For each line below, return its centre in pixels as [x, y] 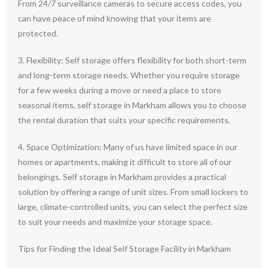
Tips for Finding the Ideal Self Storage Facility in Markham [124, 249]
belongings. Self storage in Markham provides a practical [122, 177]
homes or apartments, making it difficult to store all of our [125, 162]
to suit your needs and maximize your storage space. [115, 222]
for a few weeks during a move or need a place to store [120, 90]
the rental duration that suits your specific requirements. [124, 120]
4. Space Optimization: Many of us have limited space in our [128, 147]
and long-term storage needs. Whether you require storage [129, 75]
